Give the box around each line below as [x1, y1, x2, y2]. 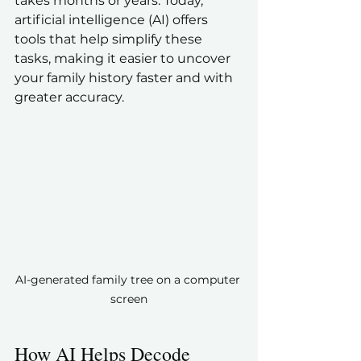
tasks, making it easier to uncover [15, 51, 234, 66]
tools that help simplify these [15, 31, 205, 47]
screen [110, 292, 147, 307]
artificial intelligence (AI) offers [15, 12, 211, 27]
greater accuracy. [15, 89, 124, 105]
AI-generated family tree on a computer [15, 272, 243, 288]
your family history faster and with [15, 70, 236, 85]
